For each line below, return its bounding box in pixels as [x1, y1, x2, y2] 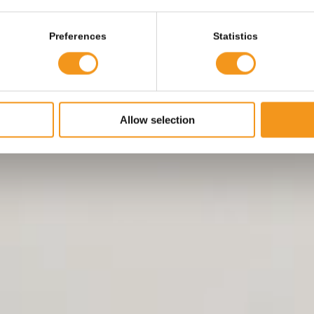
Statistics [212, 31, 259, 42]
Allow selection [119, 114, 195, 126]
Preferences [48, 31, 107, 42]
